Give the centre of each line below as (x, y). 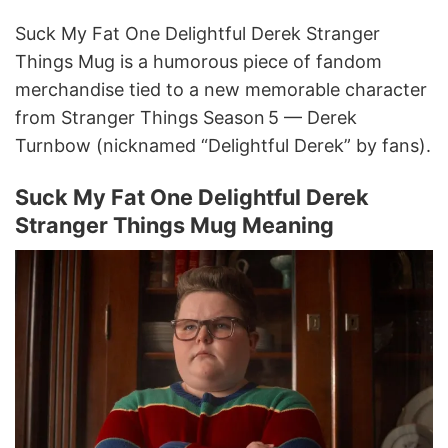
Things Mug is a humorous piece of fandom (198, 61)
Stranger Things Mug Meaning (174, 225)
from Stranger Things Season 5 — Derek (186, 117)
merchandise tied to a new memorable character (221, 89)
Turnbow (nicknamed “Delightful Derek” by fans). (223, 145)
